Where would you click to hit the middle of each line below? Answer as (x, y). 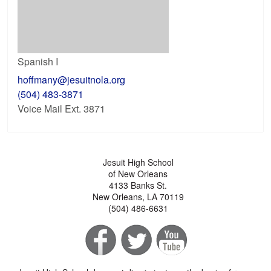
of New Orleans (138, 173)
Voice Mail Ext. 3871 (62, 108)
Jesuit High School (138, 162)
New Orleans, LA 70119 (138, 196)
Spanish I (38, 61)
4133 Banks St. (138, 185)
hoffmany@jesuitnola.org (72, 79)
